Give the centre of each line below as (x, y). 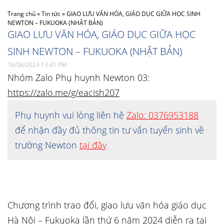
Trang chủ (21, 14)
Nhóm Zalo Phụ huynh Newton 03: (78, 77)
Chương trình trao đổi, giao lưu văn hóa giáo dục (107, 205)
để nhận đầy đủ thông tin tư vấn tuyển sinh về (109, 130)
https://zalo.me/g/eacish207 (63, 92)
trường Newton (47, 145)
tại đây (93, 145)
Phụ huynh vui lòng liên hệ (71, 115)
